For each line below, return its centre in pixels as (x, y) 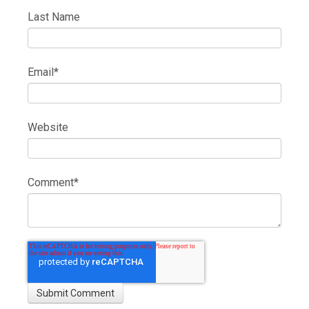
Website (48, 128)
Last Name (54, 17)
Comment (51, 183)
